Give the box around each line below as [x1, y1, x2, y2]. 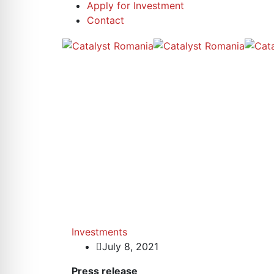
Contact [87, 14, 124, 26]
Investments [72, 226, 127, 238]
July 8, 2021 [102, 240, 158, 253]
